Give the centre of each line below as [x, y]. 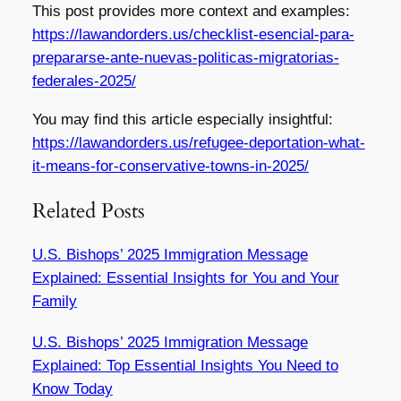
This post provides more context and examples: [191, 12]
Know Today [72, 389]
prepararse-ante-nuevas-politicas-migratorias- [185, 58]
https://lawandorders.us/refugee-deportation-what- [198, 142]
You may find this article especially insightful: [182, 119]
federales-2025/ [84, 81]
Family [54, 302]
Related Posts [88, 211]
